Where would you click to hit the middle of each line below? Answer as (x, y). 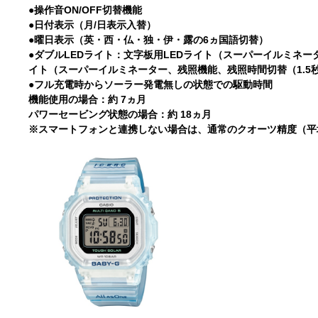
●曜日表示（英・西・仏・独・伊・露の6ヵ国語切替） (149, 40)
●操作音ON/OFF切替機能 (86, 10)
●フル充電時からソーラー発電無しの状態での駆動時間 (151, 84)
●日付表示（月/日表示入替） (93, 25)
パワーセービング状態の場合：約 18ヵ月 (120, 114)
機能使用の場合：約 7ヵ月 (88, 99)
